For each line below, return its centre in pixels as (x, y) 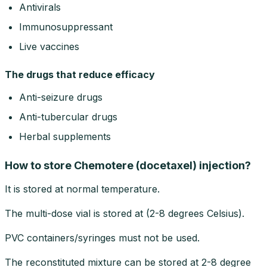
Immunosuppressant (66, 27)
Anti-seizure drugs (61, 97)
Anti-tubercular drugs (68, 117)
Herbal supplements (65, 136)
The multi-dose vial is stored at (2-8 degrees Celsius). (125, 213)
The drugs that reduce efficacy (80, 74)
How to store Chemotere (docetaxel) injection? (128, 165)
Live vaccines (49, 46)
